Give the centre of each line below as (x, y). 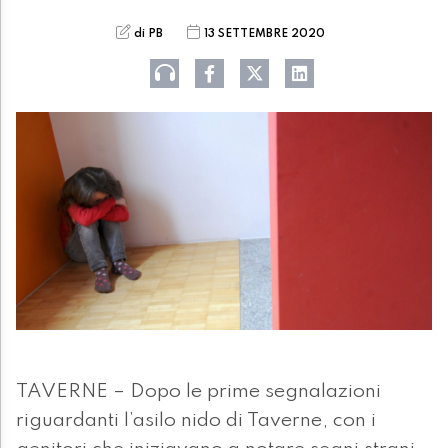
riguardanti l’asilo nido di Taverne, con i (196, 421)
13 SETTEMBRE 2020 (264, 33)
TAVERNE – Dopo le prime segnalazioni (198, 392)
